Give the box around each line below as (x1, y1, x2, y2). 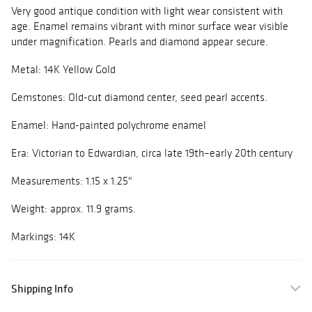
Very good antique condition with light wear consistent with (11, 4, 283, 18)
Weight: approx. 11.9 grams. (11, 202, 139, 216)
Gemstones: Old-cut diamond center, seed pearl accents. (11, 91, 270, 104)
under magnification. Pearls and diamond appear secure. (11, 35, 268, 49)
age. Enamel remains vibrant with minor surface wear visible (11, 19, 288, 33)
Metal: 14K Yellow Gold (11, 63, 116, 77)
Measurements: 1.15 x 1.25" (11, 174, 135, 188)
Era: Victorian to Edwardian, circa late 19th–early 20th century (11, 146, 292, 160)
